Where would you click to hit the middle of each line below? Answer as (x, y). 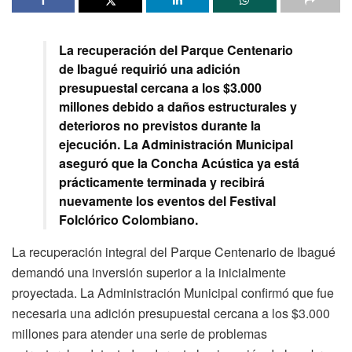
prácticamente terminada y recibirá (162, 182)
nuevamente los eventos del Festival (167, 201)
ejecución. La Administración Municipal (176, 145)
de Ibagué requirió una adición (150, 69)
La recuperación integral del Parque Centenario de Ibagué (174, 252)
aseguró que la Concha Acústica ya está (179, 163)
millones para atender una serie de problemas (139, 334)
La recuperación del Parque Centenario (176, 50)
